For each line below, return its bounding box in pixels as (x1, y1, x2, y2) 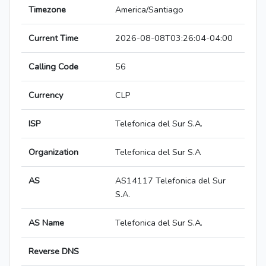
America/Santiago (115, 4, 183, 16)
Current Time (28, 32, 78, 45)
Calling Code (28, 61, 78, 73)
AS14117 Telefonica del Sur (115, 175, 226, 187)
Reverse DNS (28, 245, 79, 258)
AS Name (28, 217, 64, 229)
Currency (28, 89, 63, 102)
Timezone (28, 4, 66, 16)
